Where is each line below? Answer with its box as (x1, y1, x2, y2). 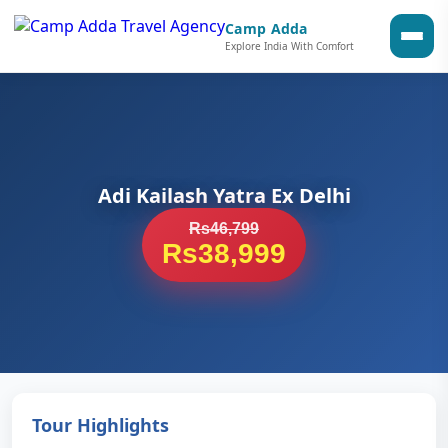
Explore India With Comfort (225, 38, 354, 53)
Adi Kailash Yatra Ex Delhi (97, 182, 351, 209)
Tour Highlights (32, 413, 169, 437)
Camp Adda (225, 18, 308, 38)
